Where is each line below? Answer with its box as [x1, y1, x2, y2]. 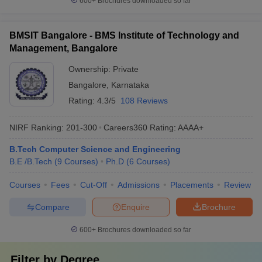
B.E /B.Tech [9, 157, 52, 166]
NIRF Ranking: [9, 122, 64, 132]
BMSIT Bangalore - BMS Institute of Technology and [9, 30, 239, 40]
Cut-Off [80, 180, 107, 189]
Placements [170, 180, 213, 189]
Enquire [121, 202, 150, 212]
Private [113, 64, 139, 74]
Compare [35, 202, 70, 212]
